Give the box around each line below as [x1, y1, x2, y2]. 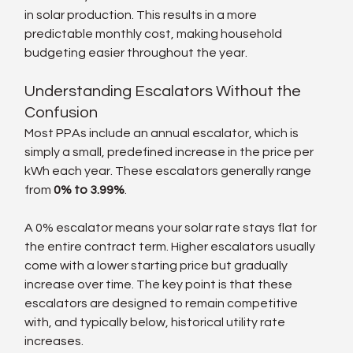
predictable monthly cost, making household [24, 27, 285, 40]
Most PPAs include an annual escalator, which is [24, 126, 302, 139]
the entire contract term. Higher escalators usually [24, 240, 318, 253]
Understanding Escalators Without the [24, 83, 305, 99]
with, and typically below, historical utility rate [24, 315, 288, 329]
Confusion [24, 104, 98, 121]
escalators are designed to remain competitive [24, 296, 301, 310]
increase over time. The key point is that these [24, 277, 295, 291]
